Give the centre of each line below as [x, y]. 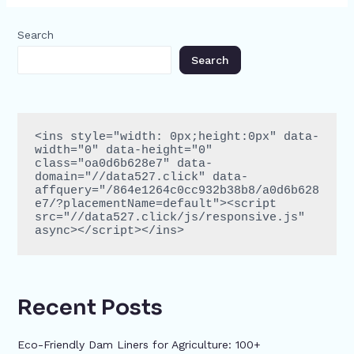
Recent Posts [90, 308]
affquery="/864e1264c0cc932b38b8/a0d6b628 [177, 190]
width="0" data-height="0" [123, 150]
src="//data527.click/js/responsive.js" [169, 217]
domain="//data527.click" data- [141, 177]
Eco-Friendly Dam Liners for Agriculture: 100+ [139, 345]
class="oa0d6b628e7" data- [123, 164]
